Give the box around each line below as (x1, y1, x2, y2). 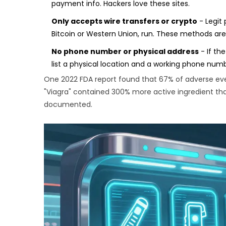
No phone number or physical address (51, 46, 199, 57)
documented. (44, 99, 92, 110)
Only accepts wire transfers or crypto (51, 16, 197, 27)
